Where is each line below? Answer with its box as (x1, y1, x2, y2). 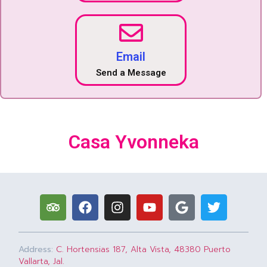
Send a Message (95, 67, 166, 79)
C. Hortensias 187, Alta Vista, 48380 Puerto (56, 243, 231, 256)
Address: (18, 243, 54, 256)
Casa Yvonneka (68, 131, 199, 154)
